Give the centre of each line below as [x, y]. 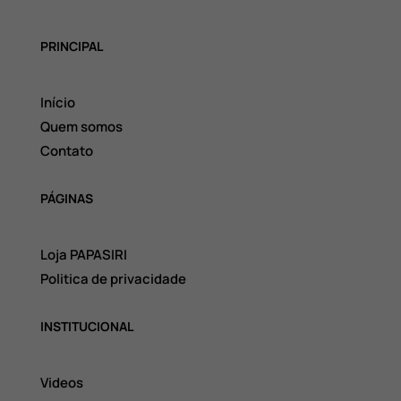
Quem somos [81, 127]
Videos [61, 383]
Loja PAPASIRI [83, 255]
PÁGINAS [66, 199]
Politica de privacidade [113, 279]
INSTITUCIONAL [86, 327]
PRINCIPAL [71, 47]
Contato [66, 151]
